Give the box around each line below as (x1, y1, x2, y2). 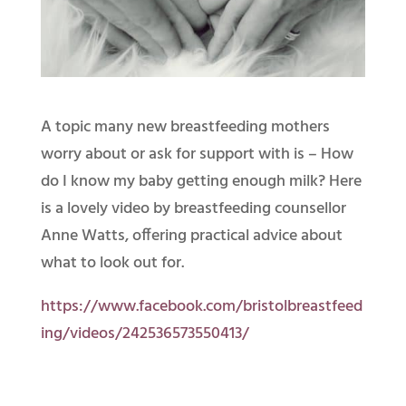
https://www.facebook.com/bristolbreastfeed (40, 293, 362, 320)
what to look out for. (40, 249, 184, 276)
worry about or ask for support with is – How (40, 140, 353, 168)
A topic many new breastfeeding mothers (40, 113, 330, 140)
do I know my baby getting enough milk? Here (40, 168, 362, 195)
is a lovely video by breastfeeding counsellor (40, 195, 346, 222)
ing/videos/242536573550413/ (40, 320, 249, 347)
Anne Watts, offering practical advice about (40, 222, 343, 249)
